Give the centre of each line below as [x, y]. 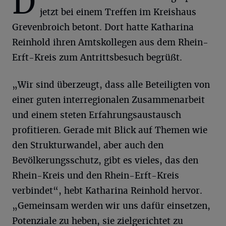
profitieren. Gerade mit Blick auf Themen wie [110, 130]
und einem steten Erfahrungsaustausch [97, 115]
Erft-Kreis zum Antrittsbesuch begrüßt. [97, 58]
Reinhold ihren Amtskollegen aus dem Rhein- [110, 43]
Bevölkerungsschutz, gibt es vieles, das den [105, 161]
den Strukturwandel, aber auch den [88, 146]
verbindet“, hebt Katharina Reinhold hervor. [107, 191]
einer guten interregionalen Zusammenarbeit [108, 100]
